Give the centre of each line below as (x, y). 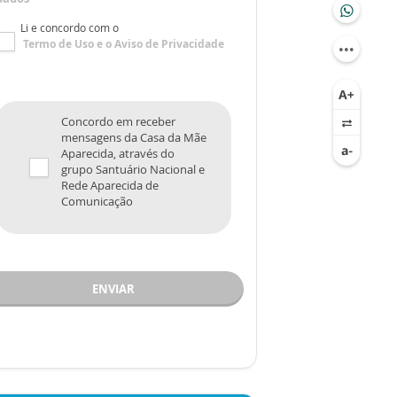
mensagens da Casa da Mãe (134, 137)
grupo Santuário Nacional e (133, 169)
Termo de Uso (58, 44)
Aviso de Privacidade (169, 44)
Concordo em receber (118, 121)
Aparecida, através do (118, 153)
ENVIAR (113, 289)
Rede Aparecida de (110, 185)
